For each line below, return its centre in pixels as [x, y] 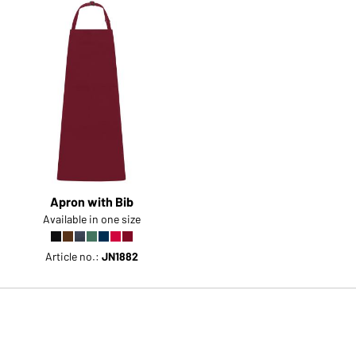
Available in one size [91, 219]
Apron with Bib [91, 202]
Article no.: [73, 257]
